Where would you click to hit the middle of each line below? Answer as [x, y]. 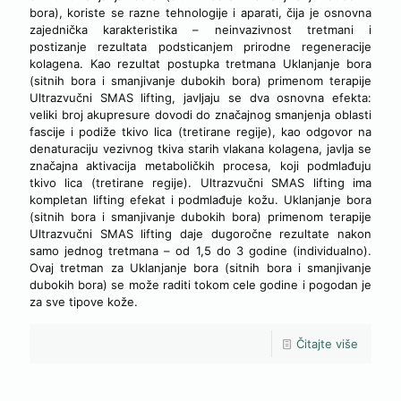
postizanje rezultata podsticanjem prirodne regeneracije [200, 47]
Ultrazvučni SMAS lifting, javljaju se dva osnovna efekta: [200, 98]
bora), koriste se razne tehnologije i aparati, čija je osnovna [200, 13]
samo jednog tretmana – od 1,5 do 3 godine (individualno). [200, 251]
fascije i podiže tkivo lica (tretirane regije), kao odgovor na [200, 132]
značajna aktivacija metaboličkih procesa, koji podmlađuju [200, 166]
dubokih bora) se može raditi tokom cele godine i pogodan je [200, 285]
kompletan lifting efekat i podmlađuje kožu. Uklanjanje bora [200, 200]
